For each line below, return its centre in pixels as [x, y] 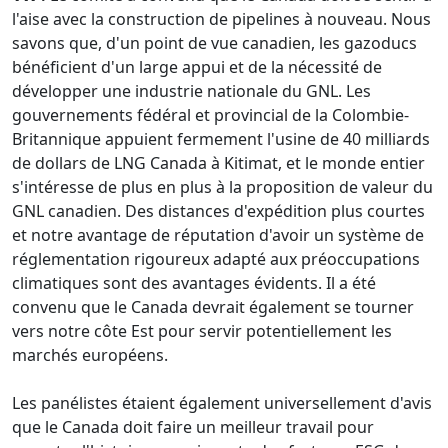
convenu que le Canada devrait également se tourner [213, 307]
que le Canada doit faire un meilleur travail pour [193, 427]
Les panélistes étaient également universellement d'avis [222, 403]
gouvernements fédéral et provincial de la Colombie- [210, 115]
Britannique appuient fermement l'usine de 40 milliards [221, 139]
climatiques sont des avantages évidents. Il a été [194, 283]
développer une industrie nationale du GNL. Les [191, 91]
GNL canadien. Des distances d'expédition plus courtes [218, 211]
